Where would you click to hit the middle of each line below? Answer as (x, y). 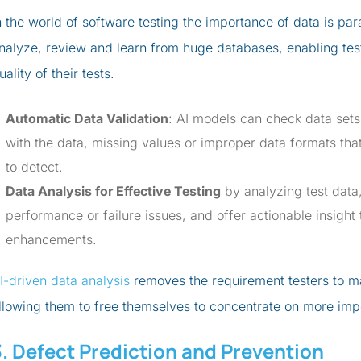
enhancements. (51, 239)
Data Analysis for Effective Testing (113, 191)
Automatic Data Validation (87, 118)
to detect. (34, 167)
